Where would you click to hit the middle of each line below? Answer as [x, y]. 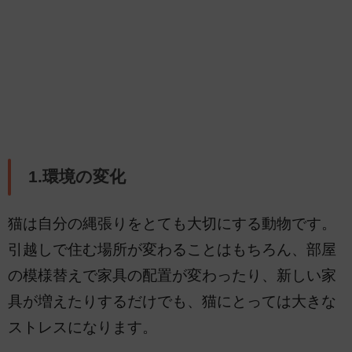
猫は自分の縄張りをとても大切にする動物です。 [172, 223]
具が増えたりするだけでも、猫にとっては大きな [172, 301]
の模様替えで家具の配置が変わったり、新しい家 [172, 275]
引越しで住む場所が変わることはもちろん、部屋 [172, 249]
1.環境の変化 [77, 177]
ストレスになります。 [82, 327]
